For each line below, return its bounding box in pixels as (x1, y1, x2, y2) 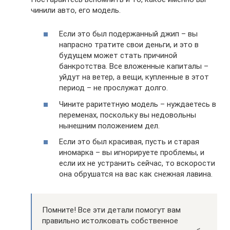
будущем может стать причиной (59, 51, 177, 61)
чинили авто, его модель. (31, 5, 121, 15)
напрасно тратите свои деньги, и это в (59, 40, 199, 50)
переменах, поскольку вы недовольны (59, 110, 196, 120)
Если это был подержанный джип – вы (59, 29, 198, 39)
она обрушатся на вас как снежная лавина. (59, 169, 213, 179)
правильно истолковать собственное (42, 216, 178, 226)
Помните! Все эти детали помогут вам (42, 205, 181, 215)
